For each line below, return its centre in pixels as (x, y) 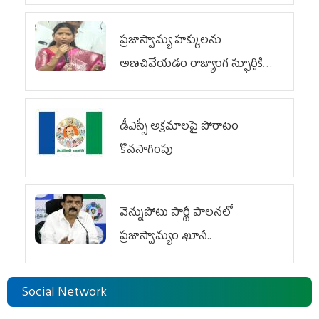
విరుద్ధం (137, 88)
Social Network (64, 293)
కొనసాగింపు (146, 151)
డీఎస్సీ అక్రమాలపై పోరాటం (179, 127)
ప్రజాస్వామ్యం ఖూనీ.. (167, 237)
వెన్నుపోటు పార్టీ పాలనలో (176, 213)
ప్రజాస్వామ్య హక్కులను (171, 41)
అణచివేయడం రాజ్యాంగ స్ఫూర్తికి (191, 64)
